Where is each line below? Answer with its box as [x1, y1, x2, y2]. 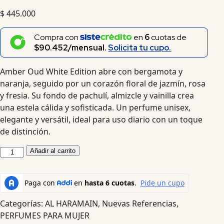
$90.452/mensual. [34, 42, 108, 53]
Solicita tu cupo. [108, 42, 171, 53]
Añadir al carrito [30, 146, 76, 154]
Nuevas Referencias [102, 197, 176, 209]
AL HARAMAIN [45, 197, 98, 209]
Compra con [34, 31, 80, 42]
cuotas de [149, 31, 187, 42]
